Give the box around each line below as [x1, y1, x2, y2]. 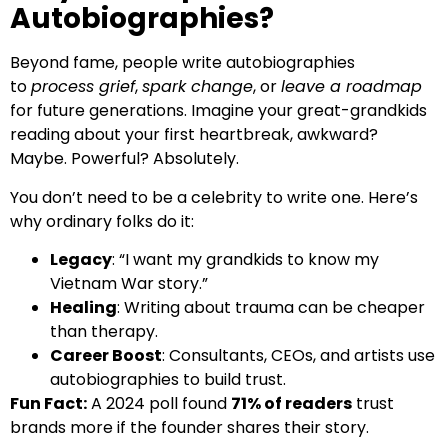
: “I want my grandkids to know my [112, 248, 379, 272]
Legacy [50, 248, 112, 272]
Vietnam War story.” [50, 272, 208, 296]
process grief [31, 75, 135, 99]
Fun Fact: [10, 392, 87, 416]
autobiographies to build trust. [50, 368, 286, 392]
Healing [50, 296, 117, 320]
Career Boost [50, 344, 162, 368]
